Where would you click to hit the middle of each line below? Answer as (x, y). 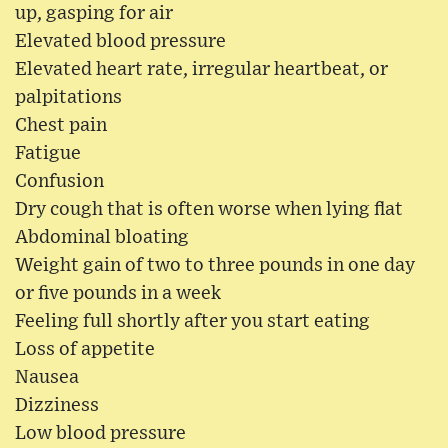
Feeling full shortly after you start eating (192, 321)
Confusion (59, 181)
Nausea (47, 377)
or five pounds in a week (118, 293)
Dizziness (57, 405)
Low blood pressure (100, 433)
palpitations (68, 97)
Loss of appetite (85, 349)
